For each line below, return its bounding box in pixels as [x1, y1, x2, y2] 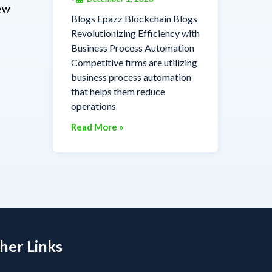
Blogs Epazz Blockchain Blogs [70, 12, 197, 24]
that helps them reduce [70, 85, 165, 97]
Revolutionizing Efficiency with [70, 27, 200, 39]
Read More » [70, 121, 123, 132]
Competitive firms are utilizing [70, 56, 197, 68]
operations [70, 100, 116, 112]
